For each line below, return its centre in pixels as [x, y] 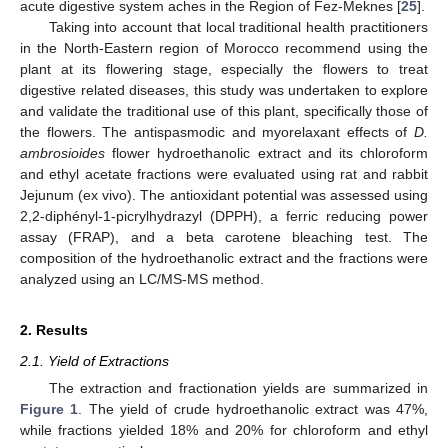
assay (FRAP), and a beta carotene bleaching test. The [224, 236]
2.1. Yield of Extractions [94, 360]
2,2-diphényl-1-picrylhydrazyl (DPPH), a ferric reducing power [224, 215]
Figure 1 [49, 409]
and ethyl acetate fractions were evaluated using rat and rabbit [224, 173]
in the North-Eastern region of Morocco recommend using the [224, 47]
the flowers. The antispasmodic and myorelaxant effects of [217, 131]
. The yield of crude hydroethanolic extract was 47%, [253, 409]
